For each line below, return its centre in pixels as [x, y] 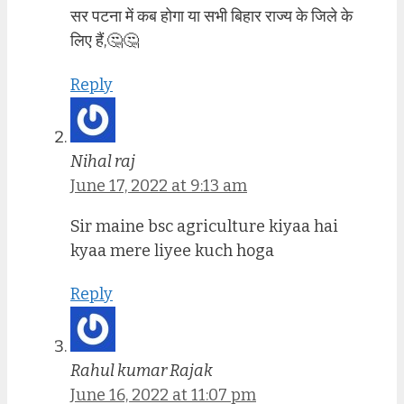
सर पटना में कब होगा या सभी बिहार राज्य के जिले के [211, 17]
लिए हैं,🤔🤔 [105, 41]
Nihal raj [103, 161]
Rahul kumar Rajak [142, 371]
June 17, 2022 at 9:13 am [159, 185]
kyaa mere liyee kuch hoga [172, 250]
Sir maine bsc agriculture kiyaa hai [204, 226]
